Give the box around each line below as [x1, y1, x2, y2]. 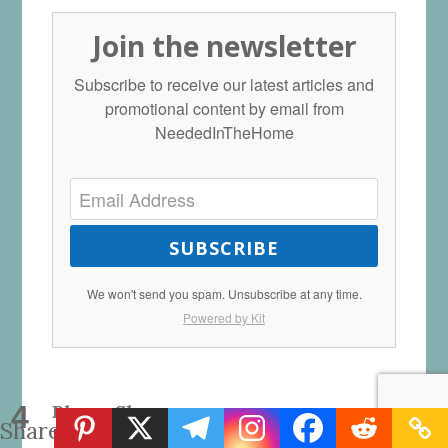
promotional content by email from [104, 97, 344, 121]
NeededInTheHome [154, 121, 294, 145]
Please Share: [52, 400, 175, 424]
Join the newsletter [91, 27, 357, 66]
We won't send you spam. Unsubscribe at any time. [86, 285, 362, 303]
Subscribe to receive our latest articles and [74, 73, 374, 97]
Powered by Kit [183, 309, 265, 327]
